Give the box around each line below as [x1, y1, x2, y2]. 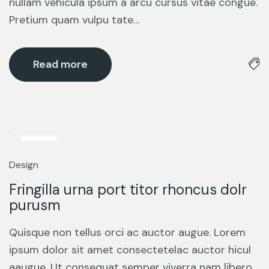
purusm [9, 196, 61, 214]
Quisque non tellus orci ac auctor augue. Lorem [9, 225, 246, 240]
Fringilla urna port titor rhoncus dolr [9, 180, 247, 199]
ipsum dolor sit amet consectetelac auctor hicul [9, 243, 251, 257]
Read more [33, 57, 88, 71]
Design [9, 159, 38, 171]
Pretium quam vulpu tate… [9, 13, 139, 27]
